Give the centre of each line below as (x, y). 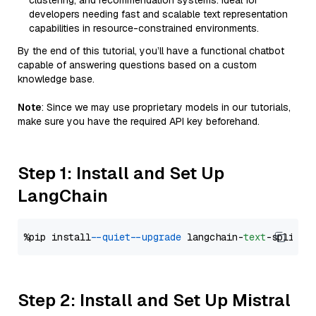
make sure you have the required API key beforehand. (139, 121)
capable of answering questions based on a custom (137, 65)
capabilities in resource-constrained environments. (144, 28)
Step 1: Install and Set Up (121, 173)
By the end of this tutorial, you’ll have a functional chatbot (151, 51)
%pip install (60, 237)
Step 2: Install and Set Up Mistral (154, 300)
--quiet (114, 237)
